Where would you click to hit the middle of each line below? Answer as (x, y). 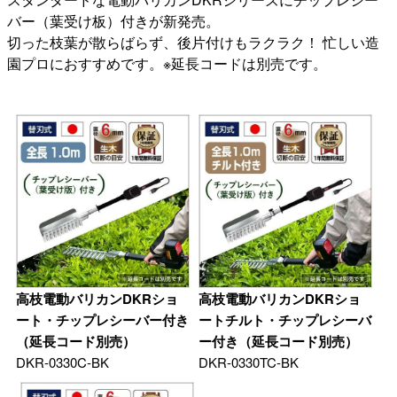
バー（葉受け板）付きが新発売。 (113, 21)
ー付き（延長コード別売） (278, 342)
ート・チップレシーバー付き (102, 320)
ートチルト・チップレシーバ (285, 320)
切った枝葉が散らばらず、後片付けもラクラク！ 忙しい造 (193, 43)
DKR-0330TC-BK (249, 362)
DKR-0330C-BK (62, 362)
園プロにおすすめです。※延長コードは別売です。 (167, 64)
